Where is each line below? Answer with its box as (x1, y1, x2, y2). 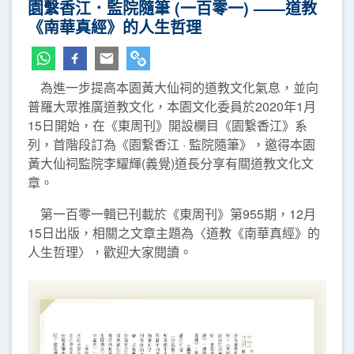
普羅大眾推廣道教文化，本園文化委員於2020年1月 (28, 97, 316, 115)
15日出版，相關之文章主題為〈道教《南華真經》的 (28, 224, 320, 242)
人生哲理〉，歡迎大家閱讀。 (28, 243, 192, 261)
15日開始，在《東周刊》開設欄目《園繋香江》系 (28, 116, 307, 134)
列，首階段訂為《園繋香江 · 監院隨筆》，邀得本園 (28, 135, 315, 153)
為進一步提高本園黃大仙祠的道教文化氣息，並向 (28, 78, 318, 96)
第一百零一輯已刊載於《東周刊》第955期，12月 (28, 205, 316, 223)
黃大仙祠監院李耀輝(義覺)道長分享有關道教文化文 (28, 154, 314, 172)
